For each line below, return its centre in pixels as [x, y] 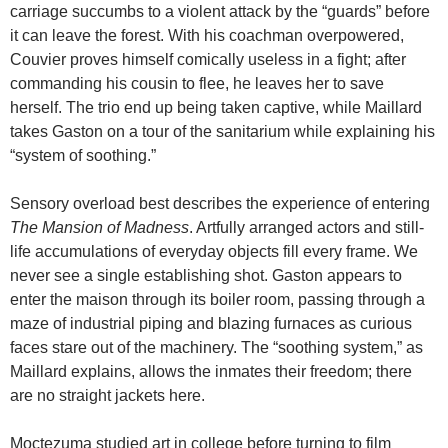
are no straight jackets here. [107, 396]
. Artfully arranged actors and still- [306, 228]
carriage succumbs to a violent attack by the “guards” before [220, 12]
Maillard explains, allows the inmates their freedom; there [211, 372]
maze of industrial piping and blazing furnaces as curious [211, 324]
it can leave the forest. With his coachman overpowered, [207, 36]
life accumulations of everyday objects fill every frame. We [214, 252]
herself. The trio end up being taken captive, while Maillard [216, 108]
